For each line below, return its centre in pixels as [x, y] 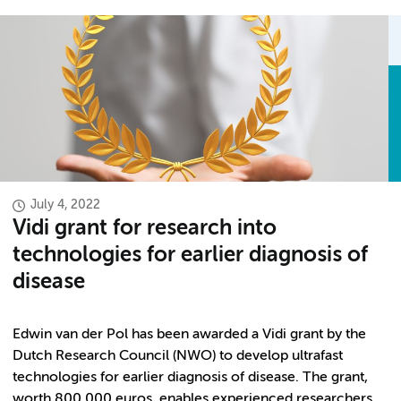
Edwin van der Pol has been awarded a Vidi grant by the [189, 335]
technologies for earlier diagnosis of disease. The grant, [190, 378]
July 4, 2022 [65, 205]
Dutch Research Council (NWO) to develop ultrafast [178, 356]
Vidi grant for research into [145, 228]
